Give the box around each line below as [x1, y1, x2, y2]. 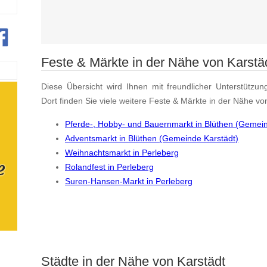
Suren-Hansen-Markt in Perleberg [65, 176, 193, 186]
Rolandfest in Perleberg [65, 162, 154, 172]
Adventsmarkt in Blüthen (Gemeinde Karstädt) [65, 133, 238, 143]
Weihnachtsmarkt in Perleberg [65, 147, 179, 157]
